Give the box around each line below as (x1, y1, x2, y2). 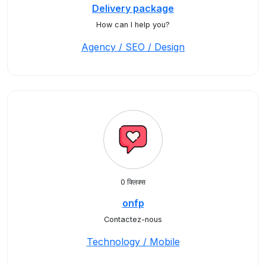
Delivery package (92, 2, 174, 14)
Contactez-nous (104, 215, 162, 224)
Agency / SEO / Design (81, 41, 185, 53)
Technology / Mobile (86, 236, 180, 248)
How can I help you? (96, 20, 170, 29)
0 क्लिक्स (121, 178, 145, 186)
